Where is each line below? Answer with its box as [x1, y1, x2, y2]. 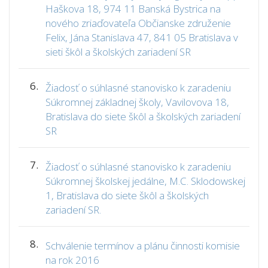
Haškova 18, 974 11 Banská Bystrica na [45, 2, 221, 16]
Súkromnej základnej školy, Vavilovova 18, [45, 95, 229, 109]
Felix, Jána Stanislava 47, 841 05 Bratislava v [45, 31, 238, 44]
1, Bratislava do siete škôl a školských [45, 188, 209, 202]
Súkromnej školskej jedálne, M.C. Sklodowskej [45, 174, 245, 188]
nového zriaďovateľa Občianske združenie [45, 16, 231, 30]
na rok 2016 [45, 253, 99, 267]
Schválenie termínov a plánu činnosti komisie [45, 239, 240, 252]
